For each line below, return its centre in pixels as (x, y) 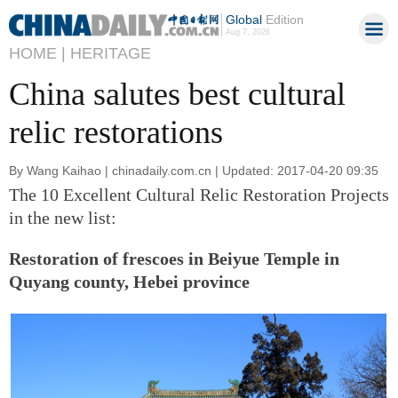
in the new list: (63, 217)
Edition (283, 20)
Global (243, 20)
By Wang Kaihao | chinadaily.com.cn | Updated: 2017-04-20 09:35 (194, 170)
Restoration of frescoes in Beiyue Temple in (174, 258)
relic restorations (116, 132)
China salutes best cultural (177, 94)
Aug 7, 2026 (247, 32)
